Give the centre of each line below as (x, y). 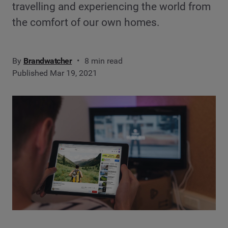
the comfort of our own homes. (86, 22)
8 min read (104, 61)
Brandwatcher (48, 61)
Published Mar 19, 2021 (55, 73)
